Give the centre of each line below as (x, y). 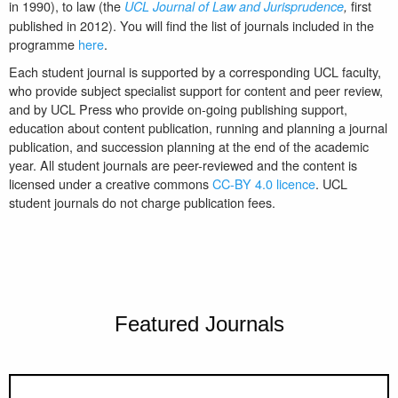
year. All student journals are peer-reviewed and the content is (183, 164)
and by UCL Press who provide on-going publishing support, (178, 108)
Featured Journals (199, 323)
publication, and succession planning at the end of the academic (188, 146)
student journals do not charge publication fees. (142, 202)
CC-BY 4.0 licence (263, 183)
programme (43, 44)
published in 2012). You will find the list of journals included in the (191, 25)
